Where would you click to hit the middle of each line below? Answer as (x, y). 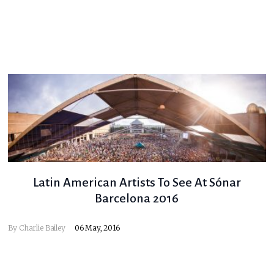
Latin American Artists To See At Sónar (137, 183)
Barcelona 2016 (137, 198)
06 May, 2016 (97, 228)
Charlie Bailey (42, 228)
